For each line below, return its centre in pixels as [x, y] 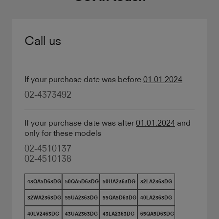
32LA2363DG [156, 182]
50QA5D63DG [82, 182]
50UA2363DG [119, 182]
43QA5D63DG [44, 182]
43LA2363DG [119, 214]
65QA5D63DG [157, 214]
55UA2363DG [81, 198]
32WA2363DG [44, 198]
